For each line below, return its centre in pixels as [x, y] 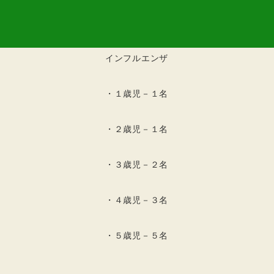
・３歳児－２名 [137, 165]
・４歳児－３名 [137, 200]
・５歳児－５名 [137, 235]
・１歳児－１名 [137, 94]
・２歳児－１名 [137, 129]
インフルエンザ [137, 58]
